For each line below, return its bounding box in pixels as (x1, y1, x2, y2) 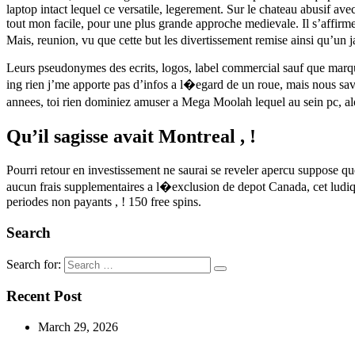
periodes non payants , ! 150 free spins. (6, 195, 201, 209)
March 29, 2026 (38, 320, 118, 334)
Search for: (6, 257, 61, 271)
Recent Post (6, 288, 82, 305)
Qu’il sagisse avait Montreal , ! (6, 126, 256, 147)
